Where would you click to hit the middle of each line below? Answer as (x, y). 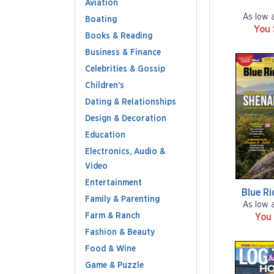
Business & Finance (123, 53)
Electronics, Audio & (125, 152)
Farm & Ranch (113, 216)
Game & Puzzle (114, 265)
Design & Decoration (126, 119)
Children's (105, 86)
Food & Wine (110, 249)
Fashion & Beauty (120, 232)
